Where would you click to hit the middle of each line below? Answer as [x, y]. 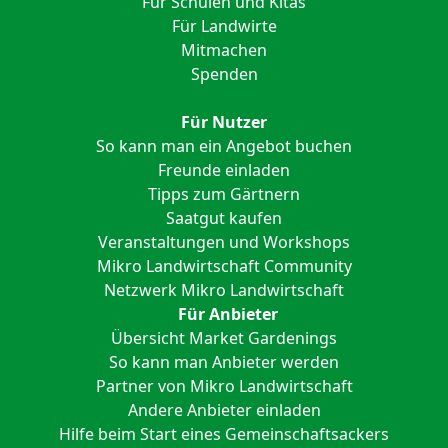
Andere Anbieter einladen [224, 409]
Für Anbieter [228, 313]
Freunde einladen [224, 169]
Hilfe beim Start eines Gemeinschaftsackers [224, 433]
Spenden [224, 73]
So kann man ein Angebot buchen [224, 145]
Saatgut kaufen [224, 217]
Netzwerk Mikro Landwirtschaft [224, 289]
